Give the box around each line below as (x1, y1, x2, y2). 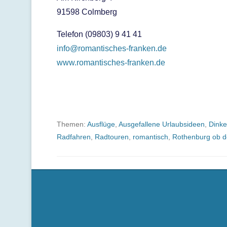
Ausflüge (87, 120, 115, 128)
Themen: (57, 120, 87, 128)
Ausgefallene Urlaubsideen (119, 120, 205, 128)
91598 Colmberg (57, 8, 117, 16)
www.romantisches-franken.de (57, 58, 165, 67)
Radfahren (57, 133, 91, 141)
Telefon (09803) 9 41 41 (57, 30, 142, 39)
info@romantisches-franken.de (57, 44, 167, 53)
